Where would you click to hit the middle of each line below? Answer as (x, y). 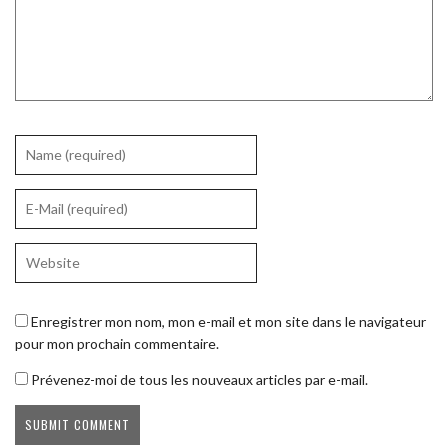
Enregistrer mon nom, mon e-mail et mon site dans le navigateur (228, 321)
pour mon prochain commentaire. (117, 343)
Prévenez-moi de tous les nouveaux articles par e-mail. (199, 379)
